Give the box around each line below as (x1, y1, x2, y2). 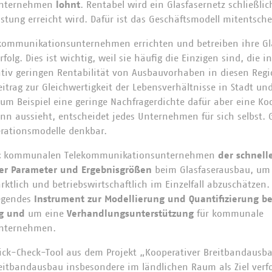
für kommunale (194, 209, 263, 219)
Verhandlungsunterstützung (67, 209, 194, 219)
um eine (25, 209, 67, 219)
